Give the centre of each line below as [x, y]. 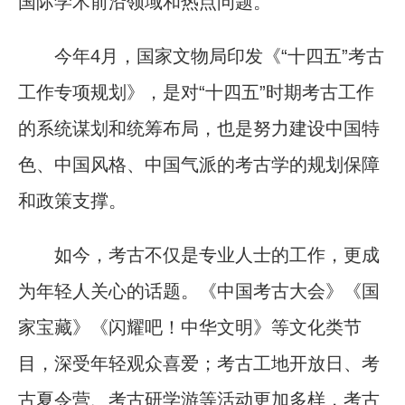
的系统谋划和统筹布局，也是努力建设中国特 [199, 128]
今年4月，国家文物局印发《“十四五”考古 [201, 56]
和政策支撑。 [72, 200]
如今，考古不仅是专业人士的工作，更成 [199, 254]
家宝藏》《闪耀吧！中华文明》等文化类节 [190, 327]
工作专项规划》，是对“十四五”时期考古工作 [196, 92]
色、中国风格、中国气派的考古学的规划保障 [199, 164]
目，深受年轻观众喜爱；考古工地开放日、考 [199, 363]
